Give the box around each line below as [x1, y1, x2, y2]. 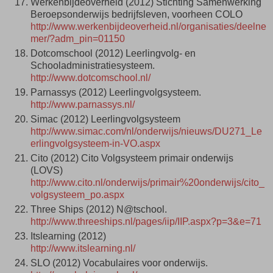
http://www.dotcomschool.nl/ [30, 73, 151, 83]
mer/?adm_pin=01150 [30, 34, 125, 44]
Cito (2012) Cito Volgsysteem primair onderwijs [30, 153, 233, 164]
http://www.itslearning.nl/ [30, 243, 135, 254]
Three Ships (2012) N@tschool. [30, 204, 167, 215]
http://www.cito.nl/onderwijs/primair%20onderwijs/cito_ [30, 177, 264, 188]
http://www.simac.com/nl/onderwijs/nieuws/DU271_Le [30, 126, 262, 137]
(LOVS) [30, 165, 63, 176]
